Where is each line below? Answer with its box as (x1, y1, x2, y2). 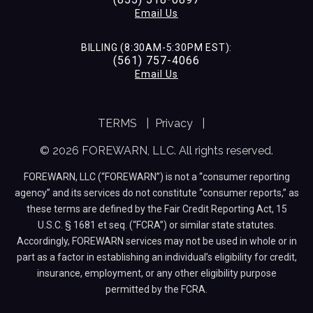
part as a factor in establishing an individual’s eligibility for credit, (16, 252, 297, 263)
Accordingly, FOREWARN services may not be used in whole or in (16, 235, 297, 247)
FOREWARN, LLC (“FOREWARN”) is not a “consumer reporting (23, 171, 290, 183)
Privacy (155, 117, 193, 131)
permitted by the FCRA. (105, 284, 208, 296)
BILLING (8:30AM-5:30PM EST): (80, 42, 233, 54)
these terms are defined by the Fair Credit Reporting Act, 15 (26, 203, 287, 215)
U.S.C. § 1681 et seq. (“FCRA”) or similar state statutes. (37, 219, 276, 231)
